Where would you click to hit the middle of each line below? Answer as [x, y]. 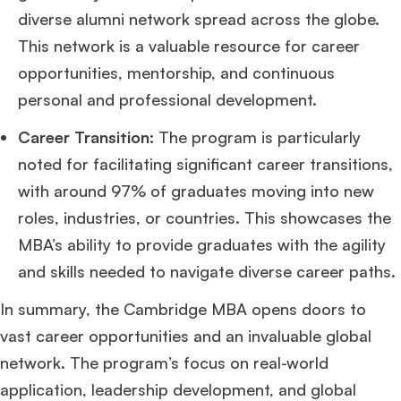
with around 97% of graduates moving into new [196, 191]
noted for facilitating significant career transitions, [205, 164]
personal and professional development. [167, 99]
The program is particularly [257, 137]
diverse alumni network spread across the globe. [199, 19]
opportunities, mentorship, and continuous [176, 73]
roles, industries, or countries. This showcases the [205, 218]
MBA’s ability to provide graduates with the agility [202, 244]
